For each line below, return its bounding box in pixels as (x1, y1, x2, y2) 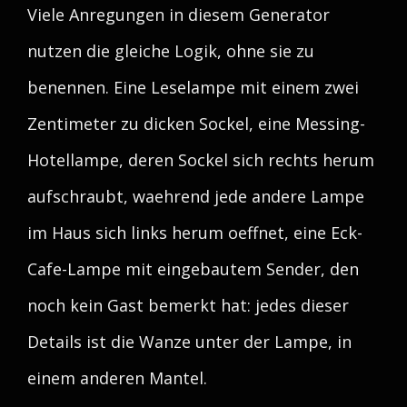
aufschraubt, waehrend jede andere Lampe (27, 185, 364, 207)
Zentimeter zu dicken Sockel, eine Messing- (27, 113, 365, 134)
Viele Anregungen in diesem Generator (27, 4, 330, 25)
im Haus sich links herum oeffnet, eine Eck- (27, 222, 362, 243)
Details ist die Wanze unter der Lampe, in (27, 331, 352, 352)
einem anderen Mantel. (27, 367, 207, 389)
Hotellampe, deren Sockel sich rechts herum (27, 149, 374, 171)
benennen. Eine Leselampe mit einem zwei (27, 76, 359, 98)
